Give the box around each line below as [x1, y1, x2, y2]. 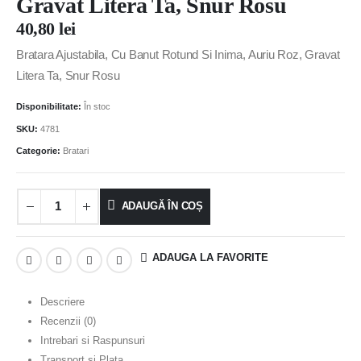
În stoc [84, 101, 110, 111]
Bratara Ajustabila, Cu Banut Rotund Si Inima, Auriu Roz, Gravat [16, 48, 340, 62]
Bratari [63, 146, 89, 156]
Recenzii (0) [39, 314, 96, 327]
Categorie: [16, 146, 63, 156]
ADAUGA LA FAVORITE [152, 251, 269, 263]
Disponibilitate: [16, 101, 84, 111]
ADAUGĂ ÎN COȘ [121, 200, 203, 213]
